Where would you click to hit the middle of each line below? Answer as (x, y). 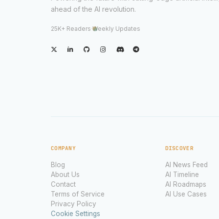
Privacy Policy (74, 204)
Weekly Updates (116, 29)
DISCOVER (179, 148)
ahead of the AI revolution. (93, 9)
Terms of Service (78, 194)
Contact (63, 184)
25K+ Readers (71, 29)
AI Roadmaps (186, 184)
